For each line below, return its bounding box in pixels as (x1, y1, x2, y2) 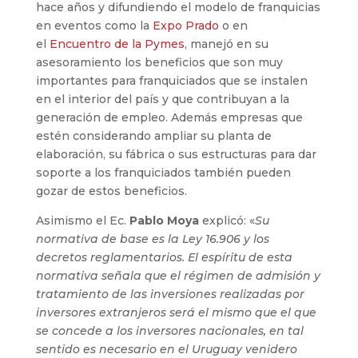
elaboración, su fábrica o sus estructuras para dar (35, 146, 316, 161)
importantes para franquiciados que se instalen (35, 73, 308, 88)
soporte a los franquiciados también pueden (35, 165, 291, 180)
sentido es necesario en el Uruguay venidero (35, 341, 297, 356)
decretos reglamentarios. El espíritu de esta (35, 249, 292, 265)
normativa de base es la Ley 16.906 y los (35, 231, 269, 246)
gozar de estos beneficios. (35, 183, 187, 198)
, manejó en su (184, 36, 268, 51)
